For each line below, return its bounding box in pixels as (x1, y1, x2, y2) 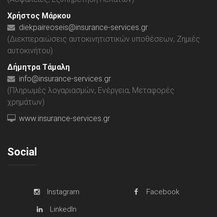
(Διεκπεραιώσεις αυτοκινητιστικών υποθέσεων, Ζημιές (7, 34, 200, 44)
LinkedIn (50, 204, 77, 214)
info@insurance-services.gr (19, 74, 111, 83)
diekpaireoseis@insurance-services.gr (19, 22, 148, 32)
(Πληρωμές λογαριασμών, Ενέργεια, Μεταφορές (7, 85, 174, 95)
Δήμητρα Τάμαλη (7, 62, 70, 72)
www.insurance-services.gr (19, 113, 110, 123)
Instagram (47, 187, 80, 196)
